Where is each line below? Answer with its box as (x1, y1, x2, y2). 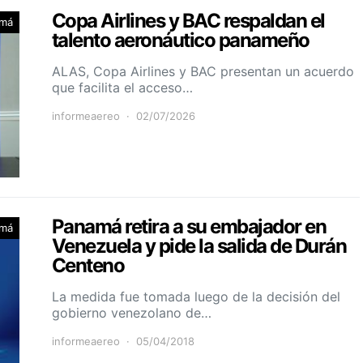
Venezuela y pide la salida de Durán (52, 233, 347, 258)
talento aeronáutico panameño (52, 28, 310, 52)
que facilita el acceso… (52, 79, 193, 96)
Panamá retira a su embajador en (52, 214, 327, 238)
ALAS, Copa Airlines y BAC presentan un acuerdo (52, 62, 354, 79)
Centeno (52, 253, 125, 277)
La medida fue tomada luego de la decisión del (52, 288, 340, 305)
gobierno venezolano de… (52, 304, 211, 321)
